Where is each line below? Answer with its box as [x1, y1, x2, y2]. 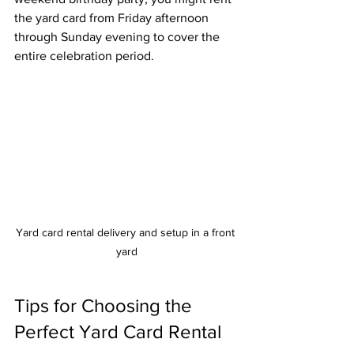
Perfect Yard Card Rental [14, 321, 221, 343]
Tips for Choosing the [14, 295, 197, 317]
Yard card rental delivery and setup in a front [15, 226, 238, 239]
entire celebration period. [14, 48, 154, 62]
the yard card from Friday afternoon [14, 10, 212, 24]
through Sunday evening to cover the [14, 29, 223, 43]
